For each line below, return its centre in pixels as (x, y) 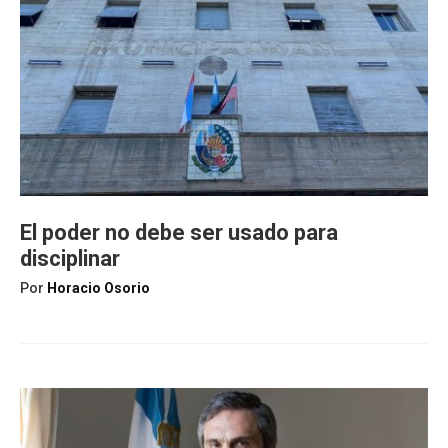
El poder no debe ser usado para (179, 232)
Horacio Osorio (98, 288)
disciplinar (70, 258)
